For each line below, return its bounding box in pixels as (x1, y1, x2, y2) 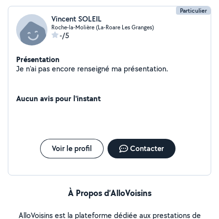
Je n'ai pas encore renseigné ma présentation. (124, 64, 168, 74)
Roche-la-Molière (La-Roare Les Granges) (51, 23, 154, 31)
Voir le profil (51, 143, 92, 153)
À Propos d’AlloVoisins (67, 187, 152, 199)
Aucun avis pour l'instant (16, 93, 101, 104)
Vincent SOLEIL (51, 14, 102, 24)
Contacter (130, 143, 164, 153)
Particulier (180, 6, 207, 15)
